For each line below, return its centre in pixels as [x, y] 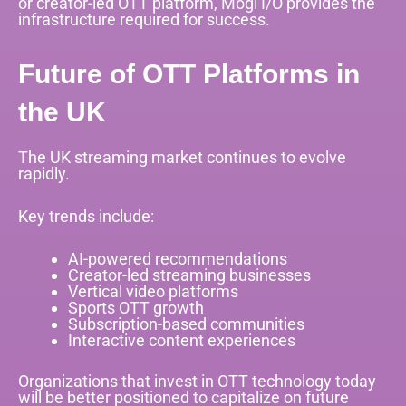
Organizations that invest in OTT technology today [197, 382]
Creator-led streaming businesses [189, 275]
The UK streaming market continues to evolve [182, 157]
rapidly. [44, 173]
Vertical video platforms [153, 291]
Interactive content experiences [181, 340]
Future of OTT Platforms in [189, 73]
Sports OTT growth [135, 307]
